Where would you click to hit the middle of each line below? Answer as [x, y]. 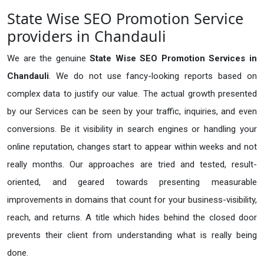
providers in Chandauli [87, 36]
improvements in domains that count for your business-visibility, [132, 200]
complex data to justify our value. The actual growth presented [132, 94]
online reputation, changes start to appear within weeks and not [132, 147]
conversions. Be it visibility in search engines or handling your [132, 129]
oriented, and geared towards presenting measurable [132, 182]
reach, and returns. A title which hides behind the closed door [132, 218]
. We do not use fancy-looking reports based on [153, 76]
